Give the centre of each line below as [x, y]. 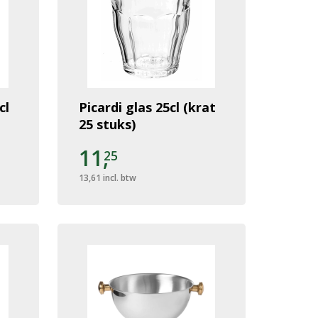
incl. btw [119, 177]
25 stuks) [107, 124]
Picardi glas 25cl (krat [147, 107]
